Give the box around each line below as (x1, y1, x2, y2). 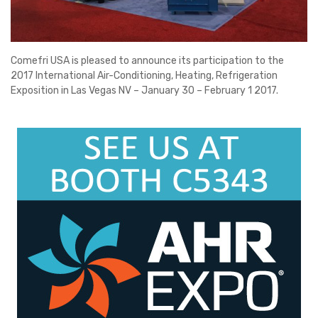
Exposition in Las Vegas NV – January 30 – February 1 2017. (11, 84, 278, 97)
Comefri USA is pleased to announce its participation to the (11, 54, 284, 67)
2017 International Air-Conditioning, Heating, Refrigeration (11, 69, 278, 82)
